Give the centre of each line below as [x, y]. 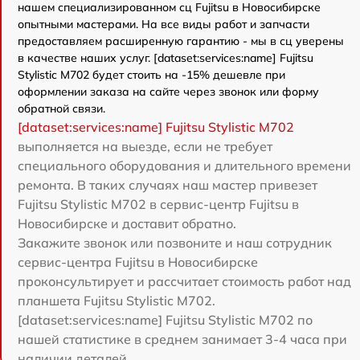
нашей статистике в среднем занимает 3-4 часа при [182, 339]
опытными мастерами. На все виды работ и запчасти [164, 24]
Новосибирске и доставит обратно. [127, 223]
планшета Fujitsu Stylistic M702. [117, 300]
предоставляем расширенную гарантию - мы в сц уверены [181, 41]
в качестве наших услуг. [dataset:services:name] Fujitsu [166, 57]
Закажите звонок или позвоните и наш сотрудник [175, 242]
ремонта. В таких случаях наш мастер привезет [168, 184]
